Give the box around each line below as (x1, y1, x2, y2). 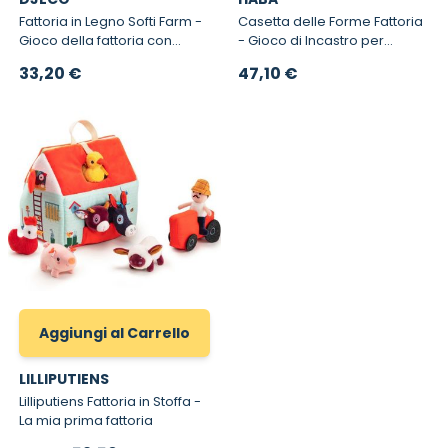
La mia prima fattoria (18, 411, 153, 431)
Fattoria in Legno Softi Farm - (18, 12, 195, 32)
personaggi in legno (18, 50, 151, 70)
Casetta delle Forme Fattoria (237, 12, 423, 32)
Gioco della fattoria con (18, 31, 172, 51)
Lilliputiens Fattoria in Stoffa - (18, 392, 194, 412)
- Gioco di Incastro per (237, 31, 384, 51)
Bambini (237, 50, 291, 70)
